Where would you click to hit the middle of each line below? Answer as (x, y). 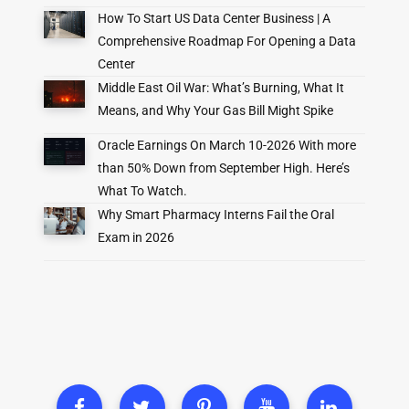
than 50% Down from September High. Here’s (223, 168)
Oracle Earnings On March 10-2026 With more (226, 145)
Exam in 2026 (136, 237)
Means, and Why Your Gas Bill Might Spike (215, 111)
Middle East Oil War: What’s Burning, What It (220, 88)
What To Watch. (142, 190)
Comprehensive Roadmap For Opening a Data (226, 42)
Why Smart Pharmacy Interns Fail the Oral (215, 214)
